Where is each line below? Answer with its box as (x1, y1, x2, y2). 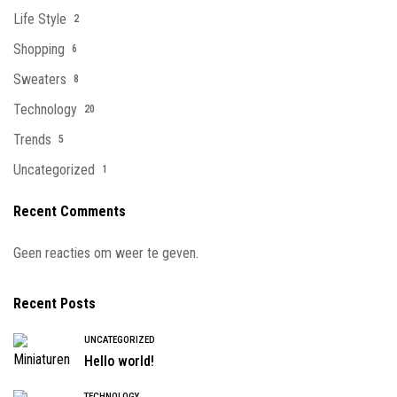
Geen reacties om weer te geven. (13, 245, 198, 261)
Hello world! (84, 353, 154, 370)
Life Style (13, 11, 66, 27)
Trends (13, 131, 51, 148)
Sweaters (13, 71, 66, 88)
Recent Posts (13, 295, 96, 312)
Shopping (13, 41, 65, 58)
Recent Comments (13, 203, 126, 220)
